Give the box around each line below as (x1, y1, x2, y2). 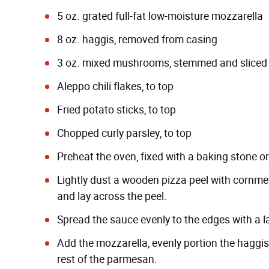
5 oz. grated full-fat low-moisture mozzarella (57, 10, 263, 23)
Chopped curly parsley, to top (57, 127, 192, 140)
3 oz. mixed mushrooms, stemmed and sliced (57, 56, 267, 70)
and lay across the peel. (57, 190, 167, 203)
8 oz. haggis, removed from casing (57, 33, 217, 46)
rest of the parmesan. (57, 253, 157, 266)
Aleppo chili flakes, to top (57, 80, 174, 93)
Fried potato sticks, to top (57, 103, 176, 116)
